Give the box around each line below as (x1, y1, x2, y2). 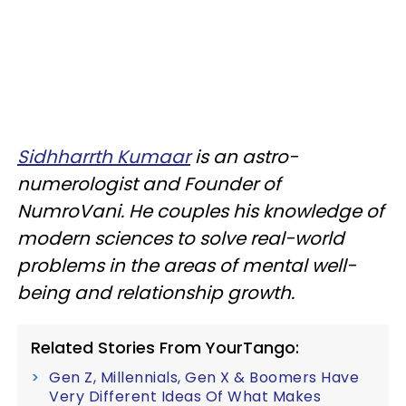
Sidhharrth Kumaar (17, 143, 190, 169)
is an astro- (190, 143, 298, 169)
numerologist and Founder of (17, 170, 281, 197)
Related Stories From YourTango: (31, 335, 299, 359)
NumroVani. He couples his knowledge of (17, 198, 384, 224)
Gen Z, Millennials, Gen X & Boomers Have (49, 366, 359, 388)
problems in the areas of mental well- (17, 252, 356, 278)
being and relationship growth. (17, 279, 295, 305)
